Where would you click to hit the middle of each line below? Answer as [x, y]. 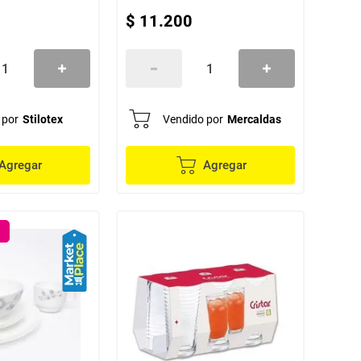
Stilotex [42, 119]
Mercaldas [254, 119]
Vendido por [193, 119]
